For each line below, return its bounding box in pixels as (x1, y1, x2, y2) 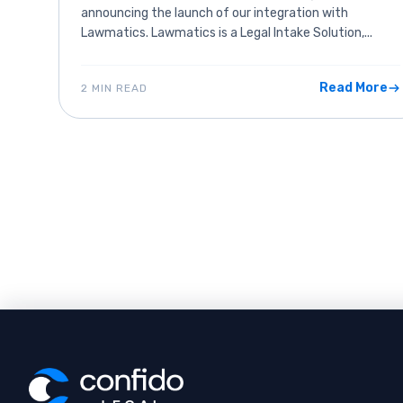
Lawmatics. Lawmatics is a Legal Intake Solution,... (81, 25, 373, 41)
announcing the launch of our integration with (81, 5, 349, 22)
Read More (318, 80, 388, 96)
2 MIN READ (81, 82, 148, 95)
